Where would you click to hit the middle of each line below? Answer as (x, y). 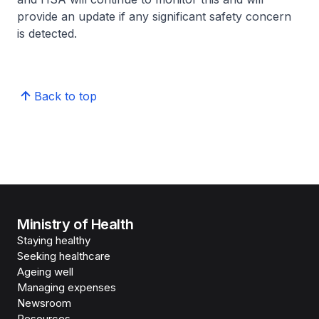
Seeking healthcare (64, 256)
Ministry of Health (75, 224)
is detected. (47, 33)
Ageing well (45, 272)
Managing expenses (67, 287)
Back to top (66, 96)
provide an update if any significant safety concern (154, 16)
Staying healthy (54, 240)
